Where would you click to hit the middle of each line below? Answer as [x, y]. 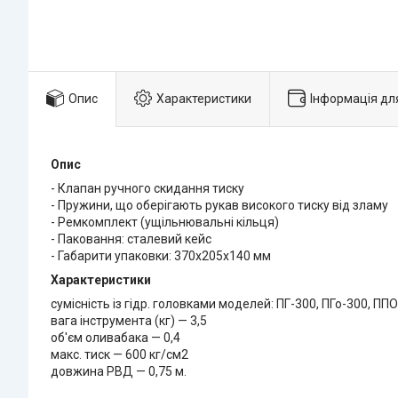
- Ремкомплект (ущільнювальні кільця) [165, 223]
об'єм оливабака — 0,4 [115, 338]
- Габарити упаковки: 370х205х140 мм [161, 256]
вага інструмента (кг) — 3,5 [129, 321]
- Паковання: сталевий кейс [131, 239]
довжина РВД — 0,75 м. [119, 372]
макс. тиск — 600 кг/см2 [119, 355]
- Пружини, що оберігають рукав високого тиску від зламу [219, 206]
